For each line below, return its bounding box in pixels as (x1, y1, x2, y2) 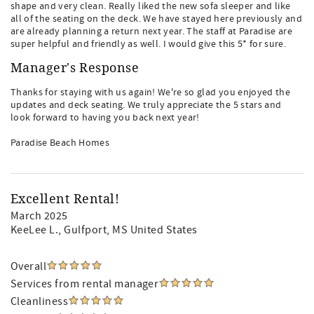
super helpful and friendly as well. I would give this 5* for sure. (11, 38, 287, 50)
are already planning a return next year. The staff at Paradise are (11, 25, 293, 38)
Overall (11, 259, 47, 273)
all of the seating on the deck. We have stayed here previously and (11, 13, 303, 25)
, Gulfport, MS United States (58, 223, 198, 237)
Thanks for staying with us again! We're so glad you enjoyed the (11, 86, 291, 99)
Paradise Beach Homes (11, 137, 109, 149)
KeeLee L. (11, 223, 59, 237)
